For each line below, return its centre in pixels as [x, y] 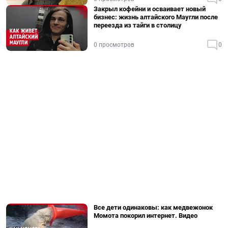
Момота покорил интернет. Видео [146, 216]
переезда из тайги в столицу [138, 25]
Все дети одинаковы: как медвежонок [153, 207]
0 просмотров [114, 45]
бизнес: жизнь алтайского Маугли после [156, 17]
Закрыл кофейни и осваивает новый [150, 9]
